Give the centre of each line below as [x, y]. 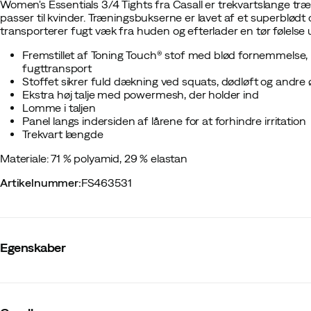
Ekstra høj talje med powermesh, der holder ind [141, 94]
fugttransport [57, 68]
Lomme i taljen [59, 108]
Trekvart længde [63, 134]
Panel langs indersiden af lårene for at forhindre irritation [164, 121]
